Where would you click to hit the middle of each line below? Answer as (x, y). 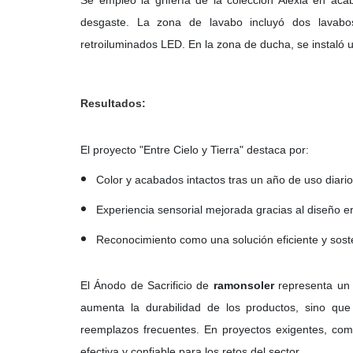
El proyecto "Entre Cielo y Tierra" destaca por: (195, 150)
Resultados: (113, 103)
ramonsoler (243, 285)
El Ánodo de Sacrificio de (147, 285)
